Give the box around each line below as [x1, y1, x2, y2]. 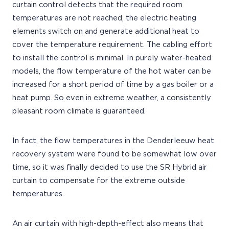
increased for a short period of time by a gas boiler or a [12, 81, 214, 88]
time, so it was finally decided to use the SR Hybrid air [12, 164, 207, 171]
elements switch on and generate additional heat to [12, 28, 199, 35]
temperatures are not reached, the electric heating [12, 14, 196, 22]
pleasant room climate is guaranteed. [12, 107, 146, 115]
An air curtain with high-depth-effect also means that [12, 220, 203, 227]
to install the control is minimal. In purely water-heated [12, 54, 211, 62]
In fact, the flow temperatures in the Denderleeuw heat [12, 137, 214, 145]
